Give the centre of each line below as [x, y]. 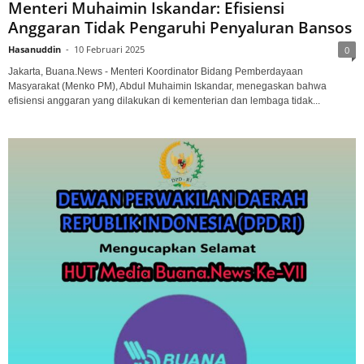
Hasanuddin [35, 49]
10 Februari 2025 [109, 49]
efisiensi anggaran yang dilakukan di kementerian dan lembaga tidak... [164, 100]
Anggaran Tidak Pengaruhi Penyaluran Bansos [180, 27]
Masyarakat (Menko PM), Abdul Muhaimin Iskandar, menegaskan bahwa [167, 86]
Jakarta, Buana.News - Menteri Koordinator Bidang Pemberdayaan [156, 71]
